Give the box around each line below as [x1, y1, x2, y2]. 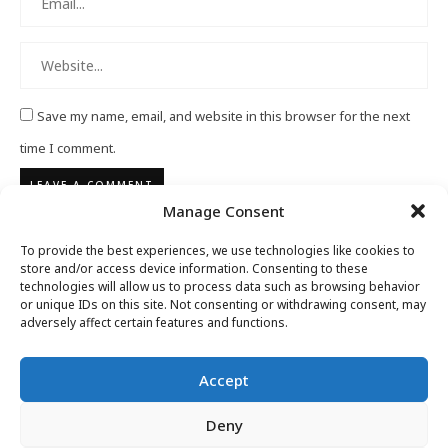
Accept [199, 369, 249, 390]
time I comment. [20, 138, 116, 157]
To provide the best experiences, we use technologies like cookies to [20, 242, 415, 259]
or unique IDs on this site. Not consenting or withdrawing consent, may [20, 296, 426, 313]
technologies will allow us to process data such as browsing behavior [20, 278, 420, 295]
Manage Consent [163, 201, 285, 221]
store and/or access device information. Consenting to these [20, 260, 368, 277]
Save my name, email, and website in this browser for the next [37, 106, 410, 125]
